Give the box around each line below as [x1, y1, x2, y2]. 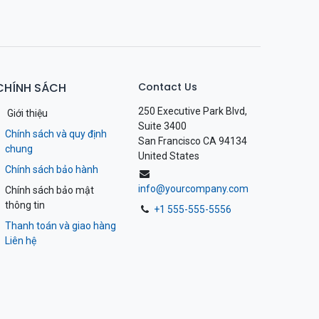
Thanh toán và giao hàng [4, 220, 116, 232]
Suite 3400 [138, 120, 187, 132]
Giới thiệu [4, 108, 48, 120]
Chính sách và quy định [4, 128, 107, 140]
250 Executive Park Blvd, [138, 105, 247, 117]
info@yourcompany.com [138, 183, 249, 195]
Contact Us [138, 80, 197, 95]
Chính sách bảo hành [4, 164, 98, 176]
